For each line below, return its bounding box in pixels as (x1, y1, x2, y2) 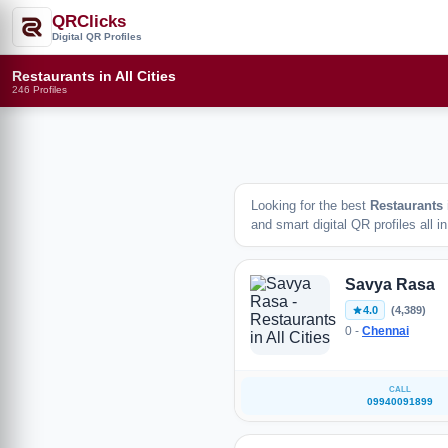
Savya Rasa (345, 276, 435, 293)
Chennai (362, 324, 409, 338)
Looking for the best (251, 198, 370, 213)
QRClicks (52, 11, 126, 31)
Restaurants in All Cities (12, 67, 176, 84)
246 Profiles (12, 83, 67, 95)
